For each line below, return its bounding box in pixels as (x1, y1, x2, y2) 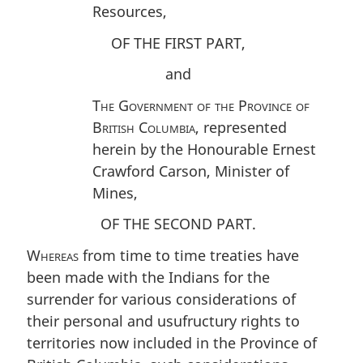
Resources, (92, 2, 167, 21)
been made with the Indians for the (27, 267, 270, 287)
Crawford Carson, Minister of (92, 160, 289, 181)
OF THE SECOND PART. (100, 214, 256, 233)
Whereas (27, 245, 79, 265)
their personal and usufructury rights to (27, 310, 300, 331)
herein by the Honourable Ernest (92, 139, 316, 159)
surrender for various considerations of (27, 288, 296, 309)
